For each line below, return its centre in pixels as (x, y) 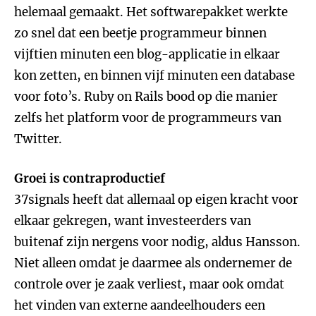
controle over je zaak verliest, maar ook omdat (149, 284)
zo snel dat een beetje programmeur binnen (140, 33)
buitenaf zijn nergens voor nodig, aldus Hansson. (157, 242)
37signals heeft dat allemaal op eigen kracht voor (156, 200)
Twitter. (38, 139)
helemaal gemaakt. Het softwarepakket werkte (151, 12)
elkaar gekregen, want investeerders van (133, 221)
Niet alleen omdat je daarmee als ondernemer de (153, 263)
